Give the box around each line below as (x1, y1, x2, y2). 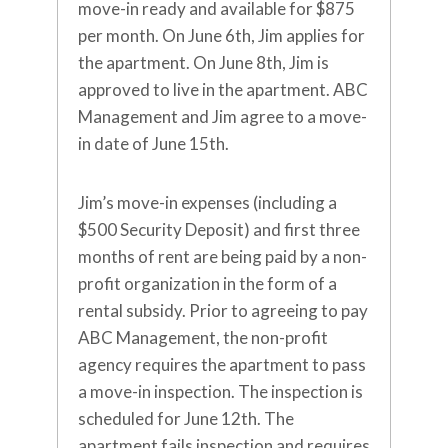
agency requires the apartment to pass (78, 354, 366, 376)
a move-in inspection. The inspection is (78, 381, 363, 403)
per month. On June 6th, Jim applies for (78, 25, 365, 47)
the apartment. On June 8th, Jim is (78, 52, 329, 74)
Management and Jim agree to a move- (78, 106, 367, 128)
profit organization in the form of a (78, 273, 337, 295)
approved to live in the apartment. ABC (78, 79, 368, 101)
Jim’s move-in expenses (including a (78, 192, 337, 214)
